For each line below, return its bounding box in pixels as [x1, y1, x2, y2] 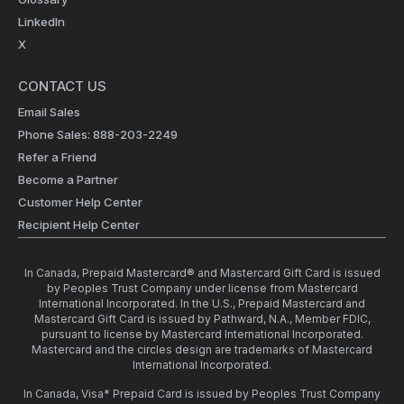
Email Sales [18, 104, 80, 119]
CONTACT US [18, 77, 106, 95]
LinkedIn [18, 14, 65, 29]
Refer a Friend [18, 149, 96, 164]
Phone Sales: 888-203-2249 [18, 126, 178, 142]
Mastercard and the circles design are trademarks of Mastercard [32, 342, 372, 356]
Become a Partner [18, 171, 118, 187]
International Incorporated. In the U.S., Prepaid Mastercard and [39, 296, 365, 310]
